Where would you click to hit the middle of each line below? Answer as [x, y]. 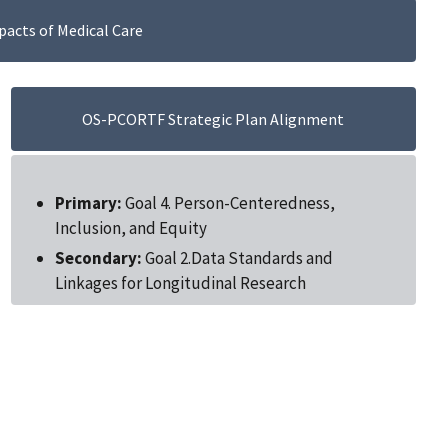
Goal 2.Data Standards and [237, 257]
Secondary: [98, 257]
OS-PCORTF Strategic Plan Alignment [213, 118]
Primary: [88, 203]
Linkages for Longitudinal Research [180, 282]
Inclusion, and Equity [130, 228]
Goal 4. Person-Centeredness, [228, 203]
